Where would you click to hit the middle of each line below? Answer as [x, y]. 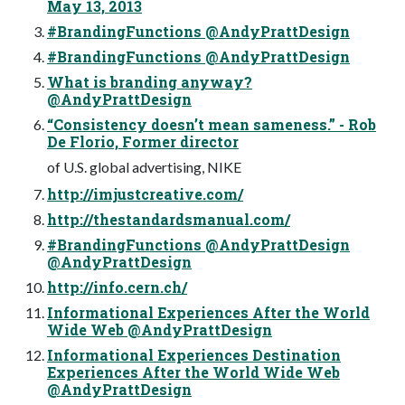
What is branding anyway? [150, 81]
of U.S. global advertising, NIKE [144, 166]
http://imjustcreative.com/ [145, 193]
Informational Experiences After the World [208, 312]
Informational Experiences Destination [194, 354]
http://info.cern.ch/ [117, 287]
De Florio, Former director [143, 141]
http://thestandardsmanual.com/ [169, 219]
